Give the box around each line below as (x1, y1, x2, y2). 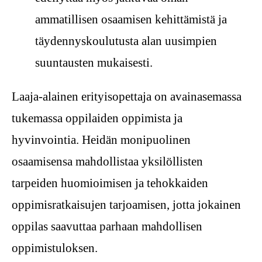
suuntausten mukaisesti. (35, 56, 153, 70)
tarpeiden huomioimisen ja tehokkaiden (12, 176, 208, 191)
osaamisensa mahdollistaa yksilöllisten (12, 154, 203, 169)
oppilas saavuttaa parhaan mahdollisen (12, 219, 202, 234)
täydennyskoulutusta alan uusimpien (35, 34, 217, 49)
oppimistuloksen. (12, 241, 98, 256)
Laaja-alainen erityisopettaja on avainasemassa (12, 89, 242, 104)
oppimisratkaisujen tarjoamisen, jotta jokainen (12, 198, 241, 212)
